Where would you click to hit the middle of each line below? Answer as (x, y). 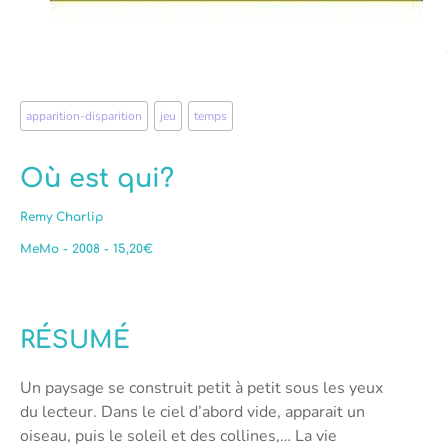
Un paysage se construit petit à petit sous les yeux (201, 387)
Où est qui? (97, 178)
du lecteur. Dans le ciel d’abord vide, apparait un (192, 411)
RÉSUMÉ (75, 340)
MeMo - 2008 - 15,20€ (86, 248)
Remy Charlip (61, 216)
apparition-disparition (84, 115)
